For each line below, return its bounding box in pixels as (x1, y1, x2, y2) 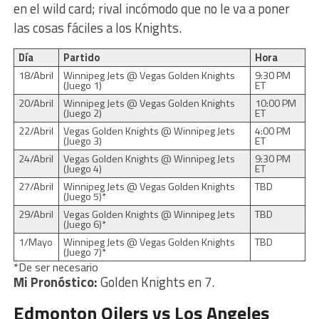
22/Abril (18, 122, 53, 139)
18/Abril (18, 67, 53, 83)
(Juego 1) (63, 77, 102, 93)
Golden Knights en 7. (97, 271, 214, 292)
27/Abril (18, 178, 53, 194)
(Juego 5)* (63, 188, 106, 204)
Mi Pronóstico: (13, 271, 98, 292)
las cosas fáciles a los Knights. (13, 17, 182, 38)
